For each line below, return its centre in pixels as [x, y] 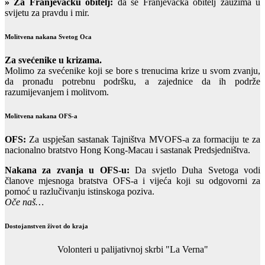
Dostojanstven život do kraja [46, 226]
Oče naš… [24, 202]
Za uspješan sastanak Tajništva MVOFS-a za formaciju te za [143, 139]
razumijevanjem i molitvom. [57, 92]
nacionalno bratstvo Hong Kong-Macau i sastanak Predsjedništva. [127, 150]
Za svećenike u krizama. [53, 60]
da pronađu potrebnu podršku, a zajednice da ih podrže [132, 81]
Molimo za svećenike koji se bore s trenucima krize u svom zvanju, [132, 70]
